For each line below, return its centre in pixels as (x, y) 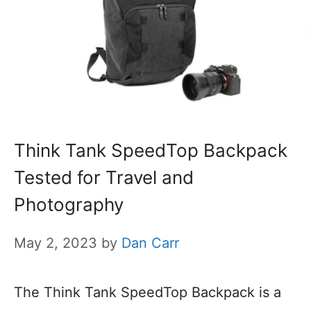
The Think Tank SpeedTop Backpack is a (148, 292)
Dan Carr (150, 243)
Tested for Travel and (104, 177)
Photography (69, 204)
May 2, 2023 (56, 243)
